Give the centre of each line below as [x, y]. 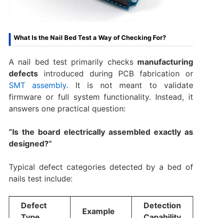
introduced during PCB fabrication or [116, 73]
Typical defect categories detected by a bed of [101, 167]
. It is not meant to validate [130, 85]
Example [98, 211]
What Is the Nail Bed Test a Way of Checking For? [90, 37]
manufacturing [165, 62]
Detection [162, 205]
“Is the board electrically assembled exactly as [101, 132]
